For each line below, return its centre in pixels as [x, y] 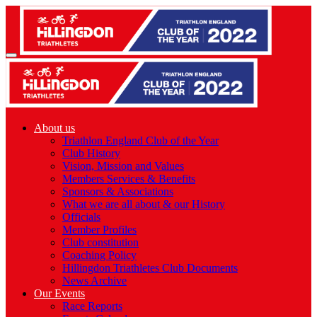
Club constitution [100, 242]
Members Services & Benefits [129, 179]
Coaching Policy [99, 255]
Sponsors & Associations [118, 191]
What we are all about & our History [144, 204]
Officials [81, 217]
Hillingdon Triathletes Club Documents [150, 268]
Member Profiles [99, 230]
